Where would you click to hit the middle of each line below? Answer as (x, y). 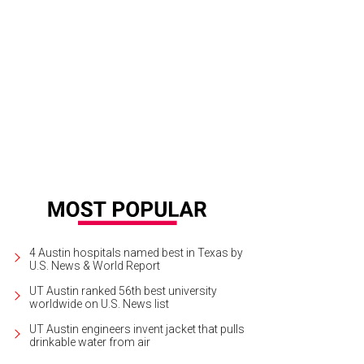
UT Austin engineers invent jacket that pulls (137, 329)
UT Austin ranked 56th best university (123, 290)
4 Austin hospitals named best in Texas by (136, 252)
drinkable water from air (90, 342)
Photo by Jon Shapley (267, 76)
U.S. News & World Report (95, 265)
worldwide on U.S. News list (99, 303)
